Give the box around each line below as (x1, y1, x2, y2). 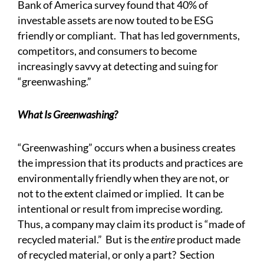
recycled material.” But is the (18, 233, 151, 246)
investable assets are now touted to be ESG (18, 14, 213, 27)
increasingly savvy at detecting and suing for (18, 60, 218, 73)
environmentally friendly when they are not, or (18, 171, 229, 185)
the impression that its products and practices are (18, 156, 243, 170)
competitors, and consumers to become (18, 44, 197, 58)
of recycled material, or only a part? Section (18, 248, 214, 262)
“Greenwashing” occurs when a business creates (18, 141, 236, 154)
